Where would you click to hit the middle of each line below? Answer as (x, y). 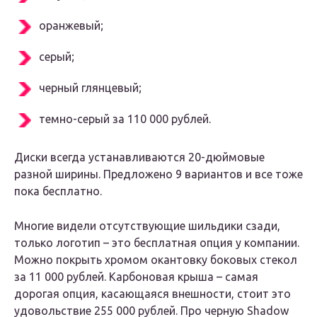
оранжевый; (71, 26)
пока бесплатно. (58, 191)
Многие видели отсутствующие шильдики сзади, (147, 226)
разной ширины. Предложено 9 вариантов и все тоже (158, 174)
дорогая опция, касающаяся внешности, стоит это (152, 294)
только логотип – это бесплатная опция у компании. (157, 243)
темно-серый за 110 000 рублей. (125, 119)
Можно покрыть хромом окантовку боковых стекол (156, 260)
